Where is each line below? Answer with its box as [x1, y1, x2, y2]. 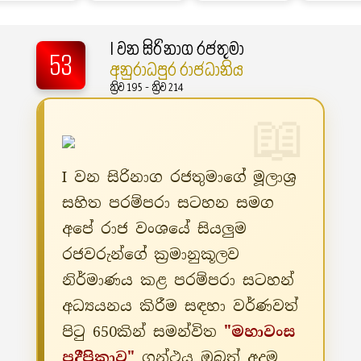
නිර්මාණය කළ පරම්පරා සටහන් [61, 271, 294, 290]
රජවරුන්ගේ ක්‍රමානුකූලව [61, 245, 239, 264]
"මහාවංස [223, 322, 295, 342]
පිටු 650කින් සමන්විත [61, 322, 224, 342]
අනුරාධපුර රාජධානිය [109, 58, 243, 80]
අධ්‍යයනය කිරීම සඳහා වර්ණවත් [61, 297, 298, 316]
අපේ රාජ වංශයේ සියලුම [61, 219, 247, 239]
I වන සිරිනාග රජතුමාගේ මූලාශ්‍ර [61, 168, 297, 187]
